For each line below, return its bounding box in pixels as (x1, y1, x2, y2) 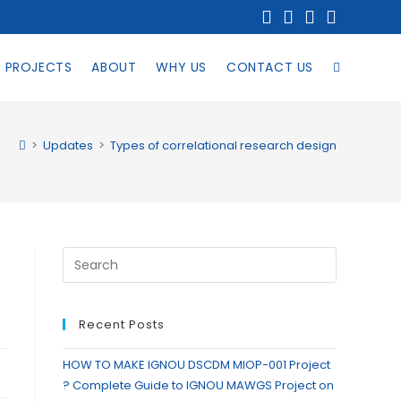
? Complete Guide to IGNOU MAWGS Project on (63, 377, 334, 394)
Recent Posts (79, 316, 165, 333)
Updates (43, 137, 93, 154)
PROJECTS (4, 58, 73, 76)
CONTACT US (226, 58, 313, 76)
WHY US (156, 58, 207, 76)
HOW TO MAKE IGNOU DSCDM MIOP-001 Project (63, 356, 333, 373)
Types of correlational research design (110, 137, 337, 154)
